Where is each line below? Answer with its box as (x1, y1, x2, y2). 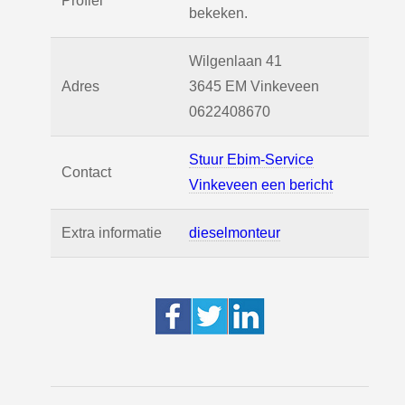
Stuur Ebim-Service (189, 152, 314, 167)
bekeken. (189, 5, 248, 21)
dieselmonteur (189, 225, 280, 240)
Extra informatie (61, 225, 162, 240)
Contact (61, 165, 111, 180)
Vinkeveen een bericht (189, 177, 333, 193)
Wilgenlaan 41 (189, 53, 282, 69)
